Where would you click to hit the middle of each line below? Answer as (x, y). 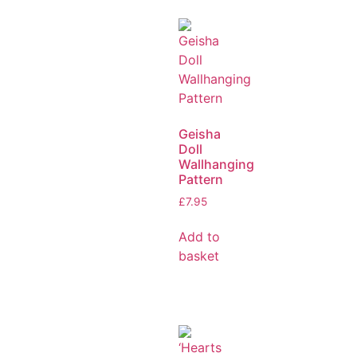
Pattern (201, 179)
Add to (199, 237)
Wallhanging (216, 164)
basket (199, 256)
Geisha (200, 133)
